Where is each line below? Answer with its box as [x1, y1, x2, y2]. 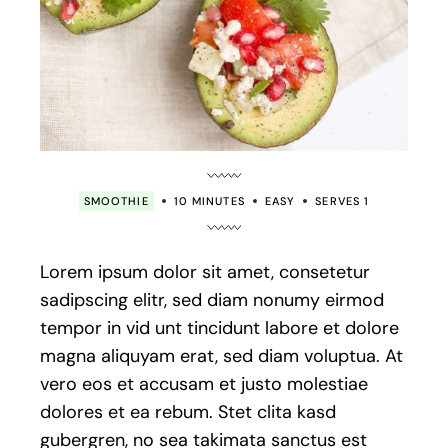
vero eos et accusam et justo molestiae [40, 372, 369, 397]
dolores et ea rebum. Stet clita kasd [40, 400, 337, 425]
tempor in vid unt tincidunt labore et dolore [40, 316, 400, 341]
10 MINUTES [173, 194, 245, 209]
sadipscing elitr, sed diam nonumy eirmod [40, 288, 385, 313]
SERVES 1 [315, 194, 370, 209]
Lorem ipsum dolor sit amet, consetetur [40, 260, 371, 285]
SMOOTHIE [83, 194, 149, 209]
